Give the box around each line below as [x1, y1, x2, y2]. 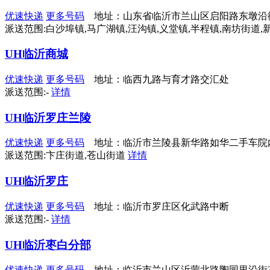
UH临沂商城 [5, 48, 68, 61]
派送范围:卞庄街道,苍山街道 [5, 150, 128, 161]
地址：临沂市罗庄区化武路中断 [84, 201, 229, 212]
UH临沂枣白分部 [5, 238, 91, 251]
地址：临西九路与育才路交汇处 [84, 74, 229, 84]
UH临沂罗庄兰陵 [5, 111, 91, 124]
